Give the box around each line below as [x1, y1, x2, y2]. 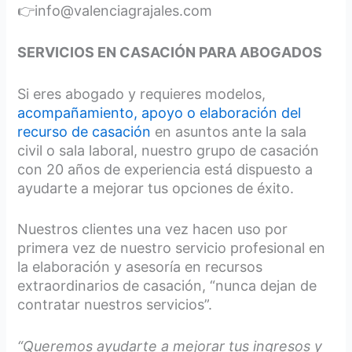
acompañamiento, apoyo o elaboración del [17, 104, 302, 121]
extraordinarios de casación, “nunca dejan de [17, 277, 317, 295]
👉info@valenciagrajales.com [17, 2, 213, 20]
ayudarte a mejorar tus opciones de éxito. [17, 179, 295, 196]
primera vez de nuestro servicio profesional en [17, 240, 326, 257]
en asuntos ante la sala [151, 123, 307, 140]
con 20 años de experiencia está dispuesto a [17, 160, 313, 178]
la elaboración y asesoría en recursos [17, 258, 263, 276]
